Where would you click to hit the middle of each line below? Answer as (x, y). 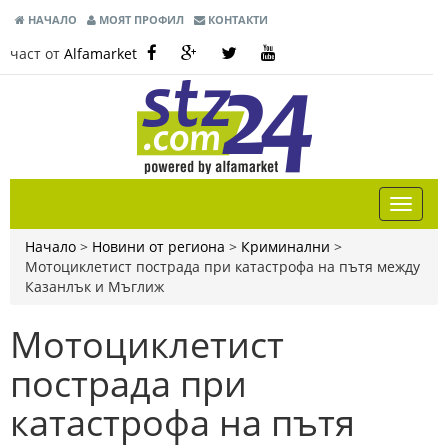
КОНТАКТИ (236, 19)
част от (37, 53)
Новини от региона (158, 246)
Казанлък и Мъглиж (94, 286)
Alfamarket (100, 53)
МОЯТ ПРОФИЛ (140, 19)
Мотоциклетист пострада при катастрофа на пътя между (222, 266)
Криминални (285, 246)
